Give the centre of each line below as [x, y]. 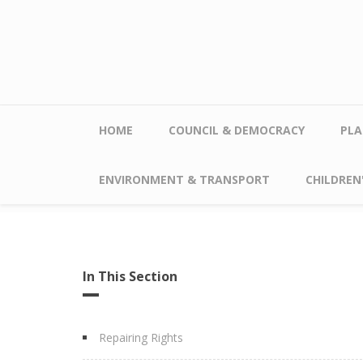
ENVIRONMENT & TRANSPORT [184, 179]
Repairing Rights [141, 337]
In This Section [130, 276]
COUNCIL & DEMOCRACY [237, 130]
